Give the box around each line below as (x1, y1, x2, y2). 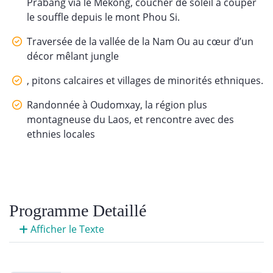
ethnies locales (27, 127, 95, 141)
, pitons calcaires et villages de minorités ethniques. (27, 73, 263, 87)
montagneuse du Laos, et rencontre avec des (27, 112, 234, 126)
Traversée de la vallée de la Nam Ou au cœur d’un (27, 34, 253, 48)
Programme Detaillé (9, 200, 146, 220)
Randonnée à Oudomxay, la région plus (27, 97, 207, 112)
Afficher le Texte (28, 222, 104, 236)
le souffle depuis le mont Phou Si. (27, 10, 180, 24)
